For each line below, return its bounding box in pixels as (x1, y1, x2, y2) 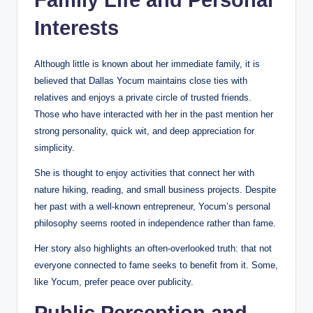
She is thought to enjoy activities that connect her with (34, 167, 254, 178)
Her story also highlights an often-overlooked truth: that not (34, 242, 272, 254)
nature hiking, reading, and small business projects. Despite (34, 184, 276, 195)
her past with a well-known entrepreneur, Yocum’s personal (34, 201, 270, 212)
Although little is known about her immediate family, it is (34, 58, 260, 69)
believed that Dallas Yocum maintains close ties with (34, 75, 247, 86)
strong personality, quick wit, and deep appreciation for (34, 125, 254, 136)
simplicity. (34, 142, 75, 153)
